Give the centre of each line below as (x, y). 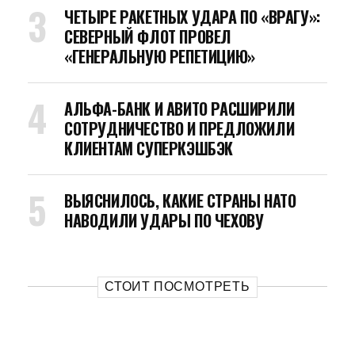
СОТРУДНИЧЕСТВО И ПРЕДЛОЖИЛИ (179, 128)
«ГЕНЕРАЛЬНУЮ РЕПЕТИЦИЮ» (160, 56)
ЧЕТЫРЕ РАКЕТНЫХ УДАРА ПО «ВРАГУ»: (192, 17)
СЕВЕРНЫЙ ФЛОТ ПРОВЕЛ (148, 36)
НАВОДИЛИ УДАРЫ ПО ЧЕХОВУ (164, 220)
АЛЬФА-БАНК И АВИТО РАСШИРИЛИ (179, 109)
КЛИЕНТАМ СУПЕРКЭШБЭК (149, 148)
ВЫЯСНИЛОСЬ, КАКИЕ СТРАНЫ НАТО (180, 200)
